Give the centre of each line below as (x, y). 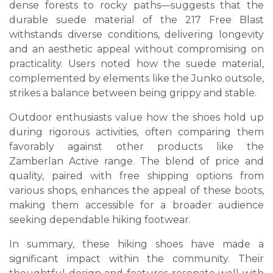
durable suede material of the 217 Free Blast (136, 20)
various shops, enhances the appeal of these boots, (136, 190)
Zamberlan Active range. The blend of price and (136, 161)
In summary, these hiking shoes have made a (136, 244)
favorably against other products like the (136, 147)
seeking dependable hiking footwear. (100, 220)
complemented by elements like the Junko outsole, (136, 78)
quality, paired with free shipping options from (136, 176)
